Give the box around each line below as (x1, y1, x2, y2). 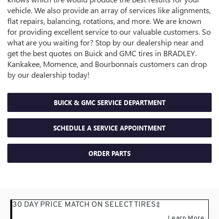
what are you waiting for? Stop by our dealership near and (7, 37, 203, 48)
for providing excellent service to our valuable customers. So (7, 26, 211, 37)
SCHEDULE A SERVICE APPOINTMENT (53, 124, 166, 132)
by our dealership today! (7, 69, 90, 80)
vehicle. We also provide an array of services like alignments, (7, 5, 211, 16)
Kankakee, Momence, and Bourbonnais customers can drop (7, 59, 207, 69)
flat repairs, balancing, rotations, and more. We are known (7, 16, 201, 26)
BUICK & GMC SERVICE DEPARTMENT (53, 98, 166, 107)
